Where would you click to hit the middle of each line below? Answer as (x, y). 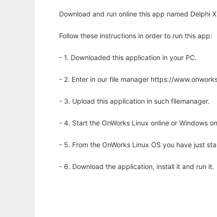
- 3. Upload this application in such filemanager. (134, 101)
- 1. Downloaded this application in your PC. (128, 58)
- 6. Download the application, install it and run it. (137, 167)
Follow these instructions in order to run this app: (136, 36)
